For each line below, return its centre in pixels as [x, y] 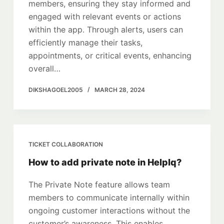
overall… [44, 68]
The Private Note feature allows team [99, 184]
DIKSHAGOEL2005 [55, 90]
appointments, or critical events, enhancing [110, 55]
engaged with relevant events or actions [104, 16]
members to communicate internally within [109, 197]
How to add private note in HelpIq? [105, 162]
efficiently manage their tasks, [85, 42]
